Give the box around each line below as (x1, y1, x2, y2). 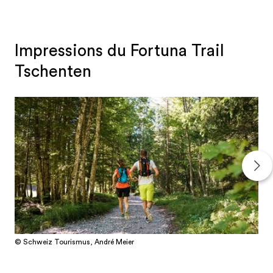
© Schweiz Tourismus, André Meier (15, 238, 134, 246)
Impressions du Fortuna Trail (15, 43, 224, 60)
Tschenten (15, 63, 91, 80)
